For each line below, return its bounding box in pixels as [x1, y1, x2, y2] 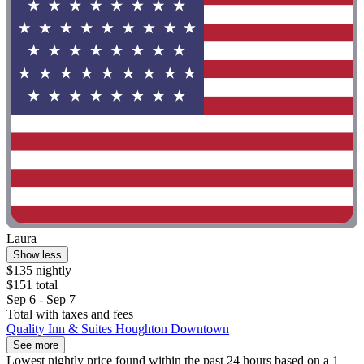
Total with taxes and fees [6, 307, 133, 322]
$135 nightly [6, 263, 71, 278]
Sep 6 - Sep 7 [6, 292, 76, 307]
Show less [13, 249, 62, 262]
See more [13, 339, 58, 352]
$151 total [6, 278, 58, 292]
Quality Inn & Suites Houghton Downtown [6, 322, 229, 336]
